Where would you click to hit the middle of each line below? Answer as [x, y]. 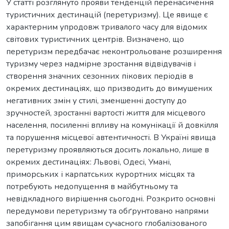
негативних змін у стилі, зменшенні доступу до [96, 101]
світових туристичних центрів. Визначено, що [95, 40]
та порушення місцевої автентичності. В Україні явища [111, 138]
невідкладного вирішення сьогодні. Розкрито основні [111, 199]
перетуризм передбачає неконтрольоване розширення [114, 52]
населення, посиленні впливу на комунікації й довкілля [112, 125]
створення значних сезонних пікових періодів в [100, 76]
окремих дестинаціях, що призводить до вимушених [109, 89]
